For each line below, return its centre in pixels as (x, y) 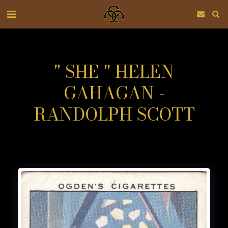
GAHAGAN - (114, 93)
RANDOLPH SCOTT (114, 115)
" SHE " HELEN (114, 72)
